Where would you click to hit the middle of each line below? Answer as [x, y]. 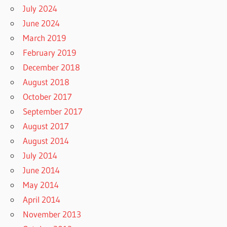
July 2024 [40, 9]
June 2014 [42, 170]
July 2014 [40, 156]
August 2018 [46, 82]
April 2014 [42, 200]
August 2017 [46, 126]
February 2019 [50, 53]
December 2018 [52, 67]
